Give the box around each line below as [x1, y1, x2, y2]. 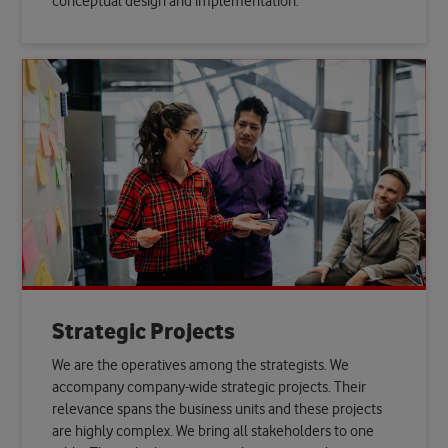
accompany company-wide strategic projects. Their [52, 379, 367, 397]
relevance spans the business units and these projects [52, 401, 383, 419]
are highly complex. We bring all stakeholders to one [52, 423, 375, 441]
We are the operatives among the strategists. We [52, 357, 350, 375]
